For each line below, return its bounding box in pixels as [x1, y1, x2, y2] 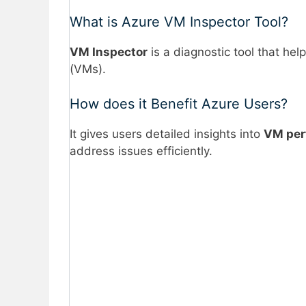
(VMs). [70, 62, 106, 76]
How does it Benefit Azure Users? [70, 95, 288, 112]
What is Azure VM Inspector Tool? [70, 14, 288, 31]
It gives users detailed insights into [70, 126, 264, 141]
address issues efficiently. [70, 143, 212, 158]
